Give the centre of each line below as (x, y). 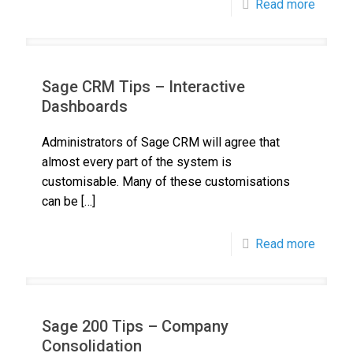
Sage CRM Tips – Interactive (143, 87)
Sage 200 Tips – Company (135, 326)
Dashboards (85, 106)
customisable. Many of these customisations (166, 182)
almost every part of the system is (137, 162)
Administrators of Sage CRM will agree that (161, 142)
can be (60, 201)
